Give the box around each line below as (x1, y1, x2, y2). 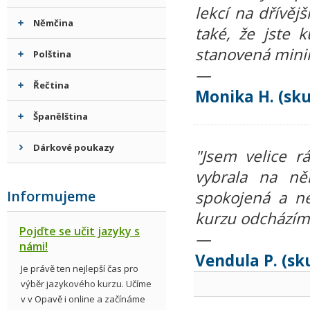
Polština (33, 48, 71, 60)
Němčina (33, 17, 73, 29)
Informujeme (7, 187, 95, 206)
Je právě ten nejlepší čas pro (21, 262, 138, 275)
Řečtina (33, 79, 69, 91)
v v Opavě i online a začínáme (21, 293, 145, 305)
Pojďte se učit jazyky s (19, 224, 140, 239)
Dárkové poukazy (33, 141, 114, 154)
